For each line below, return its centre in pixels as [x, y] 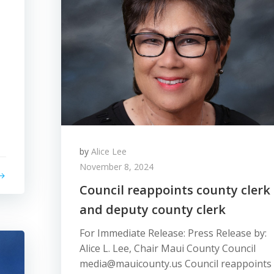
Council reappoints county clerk [175, 190]
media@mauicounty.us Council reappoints [176, 264]
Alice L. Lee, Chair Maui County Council [168, 248]
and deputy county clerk [153, 209]
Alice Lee [109, 151]
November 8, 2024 [117, 167]
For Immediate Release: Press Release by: [173, 233]
